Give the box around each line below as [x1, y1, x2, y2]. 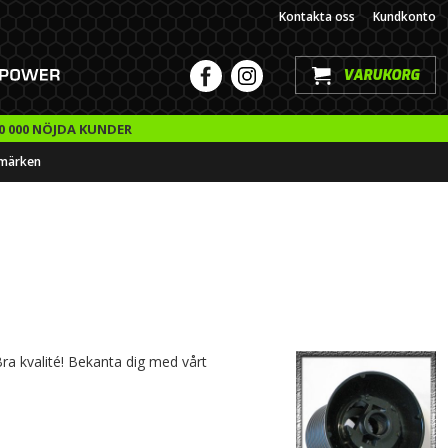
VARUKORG [343, 66, 419, 86]
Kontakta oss [279, 8, 355, 26]
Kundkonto [373, 8, 436, 26]
